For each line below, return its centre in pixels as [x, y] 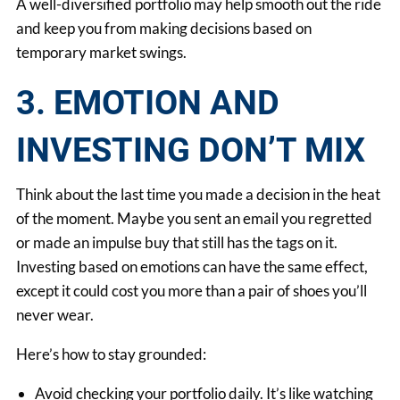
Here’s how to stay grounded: [112, 354]
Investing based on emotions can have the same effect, [192, 266]
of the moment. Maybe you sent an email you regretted [195, 218]
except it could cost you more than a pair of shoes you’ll [192, 290]
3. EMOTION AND [148, 103]
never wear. [55, 314]
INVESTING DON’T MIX [191, 150]
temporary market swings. [102, 53]
